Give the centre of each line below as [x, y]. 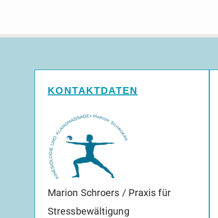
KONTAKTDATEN [92, 91]
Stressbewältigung [88, 211]
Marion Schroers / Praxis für [109, 192]
